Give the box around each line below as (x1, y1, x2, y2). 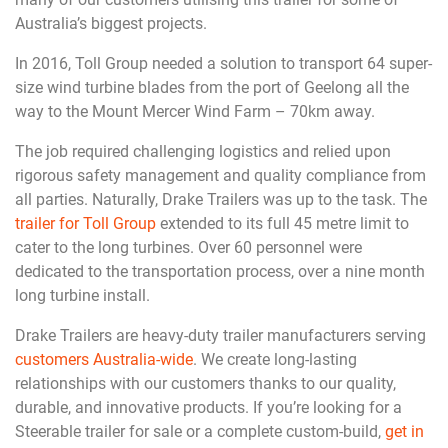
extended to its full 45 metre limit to (156, 214, 409, 233)
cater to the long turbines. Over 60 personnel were (15, 238, 362, 257)
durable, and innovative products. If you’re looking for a (15, 398, 402, 417)
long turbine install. (15, 286, 150, 305)
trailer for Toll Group (15, 214, 156, 233)
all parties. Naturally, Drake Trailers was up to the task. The (15, 190, 427, 209)
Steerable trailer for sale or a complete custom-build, (15, 422, 385, 441)
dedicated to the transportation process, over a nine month (15, 262, 425, 281)
